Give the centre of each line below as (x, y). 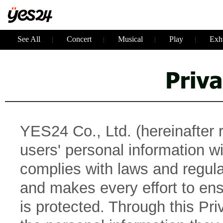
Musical (130, 39)
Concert (79, 39)
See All (29, 39)
